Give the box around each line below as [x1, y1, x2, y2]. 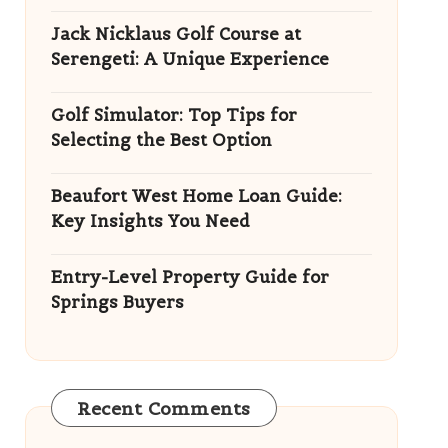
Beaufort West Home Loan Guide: [50, 185, 342, 207]
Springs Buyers [50, 291, 184, 313]
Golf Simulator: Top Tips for [50, 104, 297, 126]
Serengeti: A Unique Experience [50, 48, 329, 70]
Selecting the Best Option [50, 129, 272, 151]
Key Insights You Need [50, 210, 250, 232]
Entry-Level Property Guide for [50, 266, 329, 288]
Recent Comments [76, 397, 251, 420]
